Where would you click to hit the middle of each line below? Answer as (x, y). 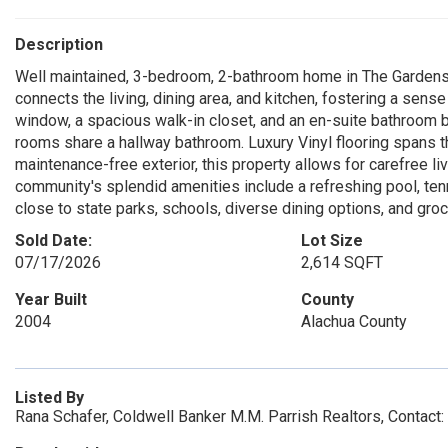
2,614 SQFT (341, 262)
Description (59, 44)
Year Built (51, 299)
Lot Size (331, 240)
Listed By (49, 397)
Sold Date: (53, 240)
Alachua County (353, 321)
